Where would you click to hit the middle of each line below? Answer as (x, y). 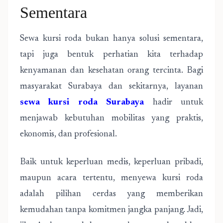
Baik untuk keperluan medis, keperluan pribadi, (111, 162)
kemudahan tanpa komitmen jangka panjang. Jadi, (111, 210)
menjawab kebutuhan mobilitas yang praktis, (111, 118)
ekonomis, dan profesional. (68, 134)
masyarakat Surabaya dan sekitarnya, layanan (111, 87)
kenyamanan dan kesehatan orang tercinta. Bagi (111, 71)
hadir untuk (174, 103)
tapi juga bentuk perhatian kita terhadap (111, 55)
